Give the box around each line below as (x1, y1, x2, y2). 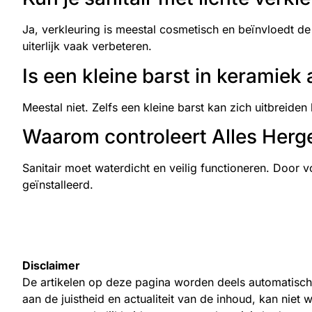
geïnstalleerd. (22, 177, 93, 192)
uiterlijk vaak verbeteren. (22, 39, 152, 54)
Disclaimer (22, 258, 80, 272)
